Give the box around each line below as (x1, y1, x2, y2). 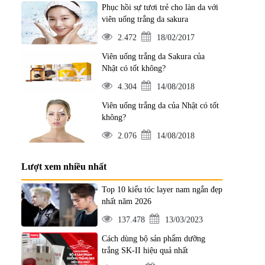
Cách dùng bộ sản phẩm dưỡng (101, 234, 205, 243)
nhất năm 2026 (101, 197, 151, 206)
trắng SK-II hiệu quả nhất (101, 246, 188, 255)
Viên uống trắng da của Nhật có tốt (101, 101, 219, 110)
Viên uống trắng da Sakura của (101, 52, 205, 61)
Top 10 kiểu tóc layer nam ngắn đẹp (101, 185, 222, 194)
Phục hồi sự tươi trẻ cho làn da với (101, 3, 218, 12)
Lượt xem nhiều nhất (21, 161, 106, 172)
